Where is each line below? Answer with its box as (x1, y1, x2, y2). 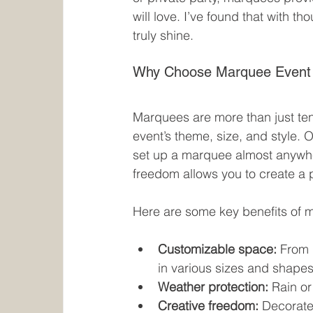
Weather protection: (158, 279, 269, 296)
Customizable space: (158, 241, 277, 258)
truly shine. (133, 27, 194, 44)
